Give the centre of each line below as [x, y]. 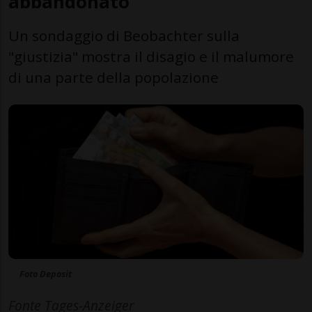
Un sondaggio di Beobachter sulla [124, 35]
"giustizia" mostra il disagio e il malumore [151, 56]
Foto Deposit [46, 274]
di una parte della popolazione [114, 77]
